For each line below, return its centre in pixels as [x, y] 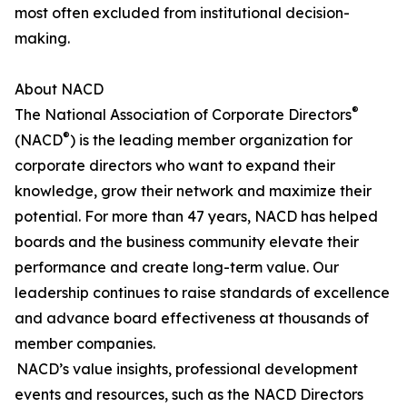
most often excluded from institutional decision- [182, 13]
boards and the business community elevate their [187, 242]
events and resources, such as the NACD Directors [189, 395]
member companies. [86, 344]
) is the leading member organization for [211, 140]
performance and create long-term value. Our [177, 268]
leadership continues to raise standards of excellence [202, 293]
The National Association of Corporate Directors [183, 115]
